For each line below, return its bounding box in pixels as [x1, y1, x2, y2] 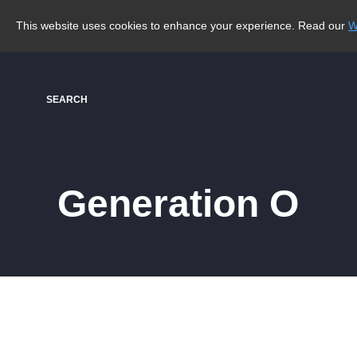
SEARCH [46, 94, 88, 105]
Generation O [57, 182, 299, 225]
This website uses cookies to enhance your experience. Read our [16, 19, 348, 32]
